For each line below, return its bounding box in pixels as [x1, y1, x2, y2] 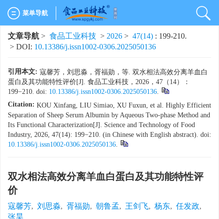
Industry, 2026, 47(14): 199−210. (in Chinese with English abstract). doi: [8, 131, 211, 138]
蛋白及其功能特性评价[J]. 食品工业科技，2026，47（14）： [8, 78, 190, 86]
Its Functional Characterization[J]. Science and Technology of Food [8, 121, 195, 129]
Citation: [8, 101, 35, 108]
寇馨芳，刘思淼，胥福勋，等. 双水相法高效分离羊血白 [40, 68, 208, 76]
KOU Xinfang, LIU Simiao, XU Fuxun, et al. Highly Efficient [37, 102, 211, 109]
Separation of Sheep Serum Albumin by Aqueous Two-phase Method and [8, 111, 210, 119]
